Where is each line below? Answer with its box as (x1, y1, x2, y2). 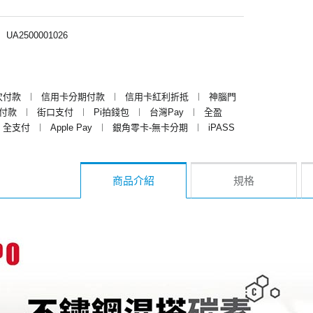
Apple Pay (50, 122, 92, 133)
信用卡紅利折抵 (125, 91, 189, 102)
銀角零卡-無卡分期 (112, 122, 188, 133)
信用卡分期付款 (41, 91, 105, 102)
